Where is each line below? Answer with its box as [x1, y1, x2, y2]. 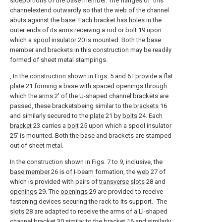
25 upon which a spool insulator [79, 122, 171, 129]
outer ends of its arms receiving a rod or [10, 26, 125, 34]
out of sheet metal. [10, 142, 63, 149]
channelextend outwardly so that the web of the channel [10, 6, 169, 14]
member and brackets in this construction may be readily [10, 46, 171, 54]
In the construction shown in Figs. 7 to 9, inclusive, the [10, 158, 163, 166]
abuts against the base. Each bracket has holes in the [10, 16, 162, 24]
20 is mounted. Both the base [76, 36, 161, 44]
